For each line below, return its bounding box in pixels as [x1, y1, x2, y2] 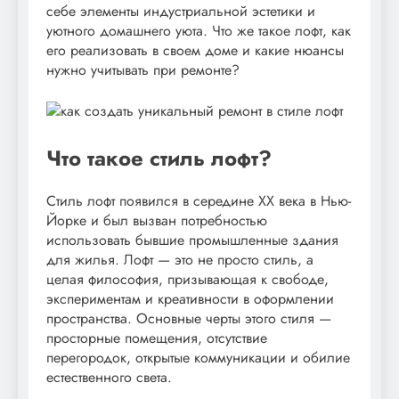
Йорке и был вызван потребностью [46, 209, 267, 231]
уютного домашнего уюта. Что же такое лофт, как [46, 20, 351, 41]
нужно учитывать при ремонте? [46, 59, 240, 80]
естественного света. [46, 366, 172, 387]
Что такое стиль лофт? [46, 142, 272, 174]
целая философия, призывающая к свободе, [46, 268, 329, 289]
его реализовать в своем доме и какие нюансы [46, 39, 344, 61]
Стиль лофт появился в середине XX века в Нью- [46, 190, 351, 211]
